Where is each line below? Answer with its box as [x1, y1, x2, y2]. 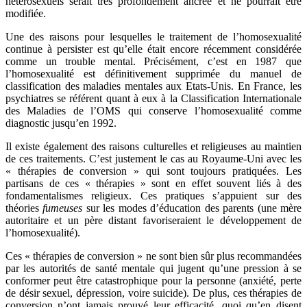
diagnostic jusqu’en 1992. [5, 117, 116, 130]
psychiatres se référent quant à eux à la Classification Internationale [5, 93, 302, 105]
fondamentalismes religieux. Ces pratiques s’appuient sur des [5, 190, 302, 202]
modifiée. [5, 8, 46, 20]
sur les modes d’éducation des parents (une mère [82, 202, 302, 214]
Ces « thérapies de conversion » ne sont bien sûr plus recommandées [5, 250, 302, 262]
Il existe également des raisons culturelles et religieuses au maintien [5, 140, 302, 153]
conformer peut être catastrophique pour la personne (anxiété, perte [5, 275, 302, 287]
